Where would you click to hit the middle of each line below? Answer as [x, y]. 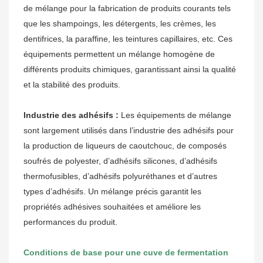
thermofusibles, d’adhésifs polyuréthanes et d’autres [120, 176]
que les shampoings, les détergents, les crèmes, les [120, 24]
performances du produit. [70, 222]
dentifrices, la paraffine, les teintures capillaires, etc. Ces [128, 39]
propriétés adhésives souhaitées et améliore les [112, 207]
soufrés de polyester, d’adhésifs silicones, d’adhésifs [120, 161]
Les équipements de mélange [175, 115]
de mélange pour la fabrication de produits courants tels [127, 9]
